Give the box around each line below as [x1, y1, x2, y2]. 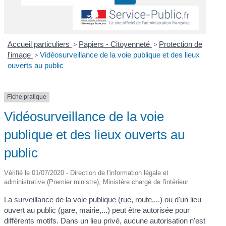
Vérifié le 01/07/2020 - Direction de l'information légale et [4, 168, 169, 177]
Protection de [158, 40, 202, 49]
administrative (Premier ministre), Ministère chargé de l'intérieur [4, 178, 189, 186]
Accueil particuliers [7, 40, 72, 49]
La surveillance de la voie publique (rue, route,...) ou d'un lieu [4, 195, 202, 204]
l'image [7, 50, 33, 60]
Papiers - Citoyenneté [78, 40, 152, 49]
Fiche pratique [7, 93, 47, 101]
